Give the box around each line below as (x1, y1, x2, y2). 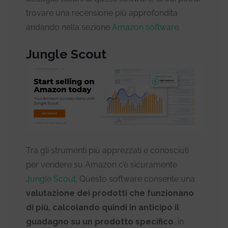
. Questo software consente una (76, 174, 195, 184)
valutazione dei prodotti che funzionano (26, 188, 194, 198)
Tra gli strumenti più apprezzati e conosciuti (26, 145, 189, 155)
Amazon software (112, 22, 179, 32)
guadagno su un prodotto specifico (26, 216, 174, 226)
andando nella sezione (26, 22, 112, 32)
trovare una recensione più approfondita (26, 8, 178, 18)
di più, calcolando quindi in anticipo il (26, 202, 179, 212)
